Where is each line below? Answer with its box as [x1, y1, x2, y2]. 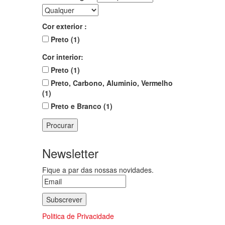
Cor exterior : [42, 21, 87, 31]
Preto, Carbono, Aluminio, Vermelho [48, 78, 173, 88]
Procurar [46, 120, 74, 130]
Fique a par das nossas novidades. [42, 165, 154, 175]
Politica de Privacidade [42, 211, 114, 221]
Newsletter [42, 144, 98, 162]
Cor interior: [42, 52, 83, 62]
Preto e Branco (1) [48, 101, 113, 111]
